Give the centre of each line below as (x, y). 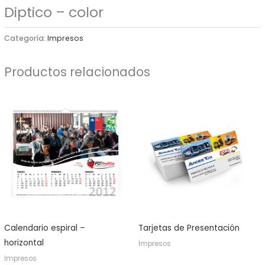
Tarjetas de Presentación (189, 228)
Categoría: (26, 38)
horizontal (24, 243)
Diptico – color (54, 12)
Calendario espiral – (45, 228)
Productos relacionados (77, 72)
